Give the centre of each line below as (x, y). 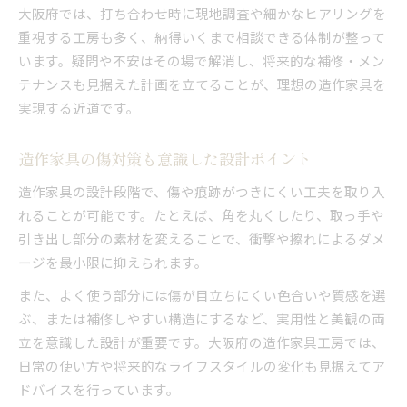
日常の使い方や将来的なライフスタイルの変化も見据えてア (202, 365)
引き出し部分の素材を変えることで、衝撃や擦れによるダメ (202, 238)
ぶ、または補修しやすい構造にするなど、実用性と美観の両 (202, 318)
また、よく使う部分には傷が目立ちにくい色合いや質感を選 (202, 294)
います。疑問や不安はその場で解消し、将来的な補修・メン (202, 60)
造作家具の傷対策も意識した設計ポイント (165, 158)
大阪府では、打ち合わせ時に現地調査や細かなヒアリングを (202, 13)
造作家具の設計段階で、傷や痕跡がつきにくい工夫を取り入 (202, 191)
